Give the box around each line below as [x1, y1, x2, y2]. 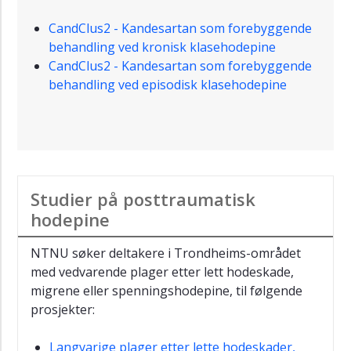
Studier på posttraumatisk [31, 186, 255, 211]
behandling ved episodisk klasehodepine [49, 75, 287, 93]
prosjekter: [31, 300, 101, 318]
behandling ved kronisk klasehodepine [49, 38, 276, 56]
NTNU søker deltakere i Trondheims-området [31, 244, 301, 262]
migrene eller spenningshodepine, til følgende [31, 281, 302, 299]
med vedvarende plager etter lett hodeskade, [31, 262, 294, 280]
